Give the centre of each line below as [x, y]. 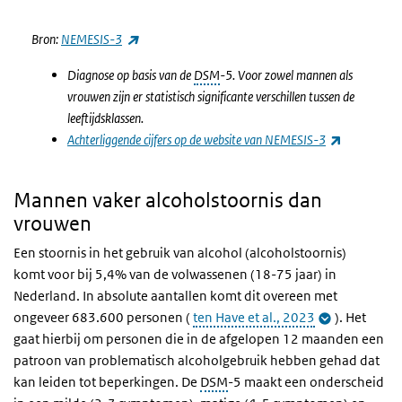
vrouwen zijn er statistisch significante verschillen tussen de [211, 96]
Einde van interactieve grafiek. [103, 13]
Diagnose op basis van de [131, 75]
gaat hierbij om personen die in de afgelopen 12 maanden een [199, 339]
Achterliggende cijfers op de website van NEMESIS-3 [197, 140]
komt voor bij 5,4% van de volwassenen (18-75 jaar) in [175, 274]
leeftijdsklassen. [105, 118]
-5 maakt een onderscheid [306, 382]
